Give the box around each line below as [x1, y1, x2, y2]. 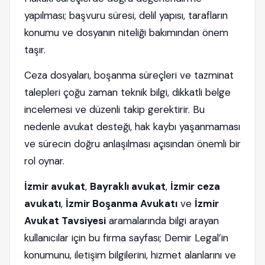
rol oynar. [24, 154, 64, 167]
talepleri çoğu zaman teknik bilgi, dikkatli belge [24, 86, 231, 99]
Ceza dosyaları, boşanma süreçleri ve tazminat [24, 69, 234, 82]
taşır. [24, 43, 46, 56]
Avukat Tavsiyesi [24, 214, 106, 227]
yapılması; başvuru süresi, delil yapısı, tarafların [24, 9, 228, 22]
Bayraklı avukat [90, 180, 166, 193]
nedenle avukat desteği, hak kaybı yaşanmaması [24, 120, 240, 133]
